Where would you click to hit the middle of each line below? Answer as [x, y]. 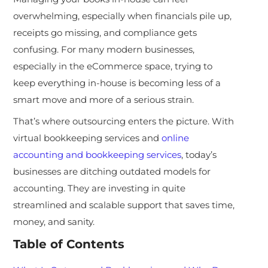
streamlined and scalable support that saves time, [124, 205]
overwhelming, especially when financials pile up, [123, 16]
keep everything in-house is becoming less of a [117, 83]
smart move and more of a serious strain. [104, 99]
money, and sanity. [54, 221]
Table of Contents [69, 244]
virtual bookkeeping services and [88, 138]
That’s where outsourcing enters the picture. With [124, 121]
